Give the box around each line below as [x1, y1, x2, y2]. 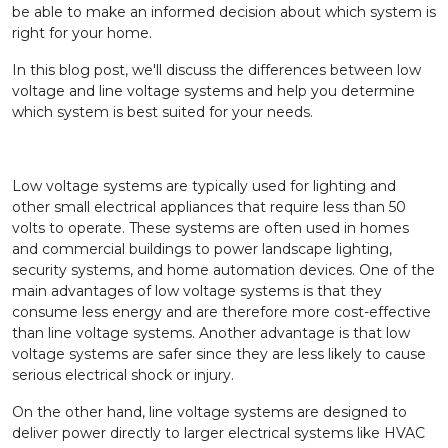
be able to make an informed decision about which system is [12, 3, 436, 22]
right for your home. [12, 24, 152, 43]
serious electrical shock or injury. [12, 366, 234, 385]
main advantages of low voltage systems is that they [12, 282, 382, 301]
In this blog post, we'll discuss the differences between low [12, 61, 421, 80]
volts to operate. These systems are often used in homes [12, 219, 409, 238]
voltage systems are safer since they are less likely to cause [12, 345, 426, 364]
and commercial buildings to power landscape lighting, [12, 240, 392, 259]
